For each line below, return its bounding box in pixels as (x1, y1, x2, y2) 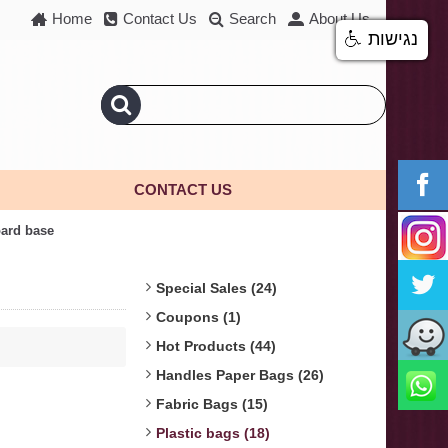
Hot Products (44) (156, 338, 276, 354)
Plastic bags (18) (156, 425, 270, 441)
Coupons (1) (156, 309, 241, 325)
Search (229, 10, 276, 27)
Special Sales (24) (156, 280, 277, 296)
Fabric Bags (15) (156, 396, 268, 412)
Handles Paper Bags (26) (156, 367, 324, 383)
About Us (309, 10, 370, 27)
